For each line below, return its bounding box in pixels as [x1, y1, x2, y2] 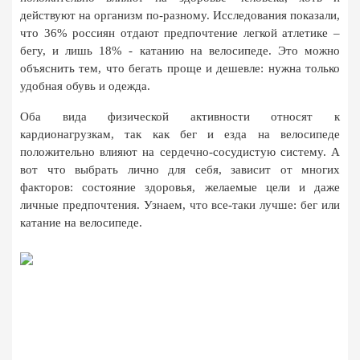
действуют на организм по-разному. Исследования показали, [20, 9, 340, 22]
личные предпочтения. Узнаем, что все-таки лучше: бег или [20, 198, 340, 211]
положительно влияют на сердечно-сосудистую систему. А [20, 145, 340, 158]
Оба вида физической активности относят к [20, 110, 340, 123]
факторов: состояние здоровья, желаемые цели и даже [20, 181, 340, 194]
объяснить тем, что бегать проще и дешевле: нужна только [20, 62, 340, 75]
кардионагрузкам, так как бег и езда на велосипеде [20, 128, 340, 141]
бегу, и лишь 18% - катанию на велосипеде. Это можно [20, 44, 340, 57]
